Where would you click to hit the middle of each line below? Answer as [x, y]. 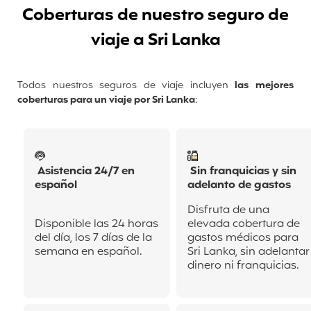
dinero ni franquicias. [243, 266]
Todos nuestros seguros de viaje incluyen [123, 86]
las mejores [261, 86]
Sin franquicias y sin [242, 172]
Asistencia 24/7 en [85, 172]
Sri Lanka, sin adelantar [249, 252]
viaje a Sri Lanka [155, 41]
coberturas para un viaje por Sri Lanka [106, 101]
